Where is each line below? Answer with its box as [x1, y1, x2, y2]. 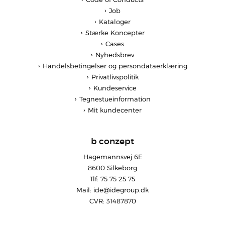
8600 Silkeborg [88, 163, 137, 172]
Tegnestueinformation [79, 94, 151, 103]
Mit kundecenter [88, 105, 142, 114]
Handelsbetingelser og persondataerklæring [42, 61, 187, 70]
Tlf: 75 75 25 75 [90, 174, 135, 183]
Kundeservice [93, 83, 137, 92]
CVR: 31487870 [89, 196, 136, 205]
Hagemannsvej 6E [83, 152, 142, 161]
